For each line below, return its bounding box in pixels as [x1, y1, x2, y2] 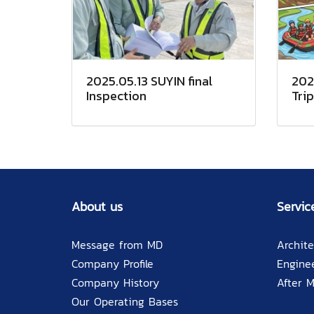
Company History [71, 274, 159, 292]
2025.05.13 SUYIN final [86, 71, 212, 91]
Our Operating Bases [71, 293, 178, 310]
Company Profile [71, 255, 153, 273]
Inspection [86, 86, 146, 106]
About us [71, 197, 123, 217]
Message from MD [71, 236, 163, 254]
